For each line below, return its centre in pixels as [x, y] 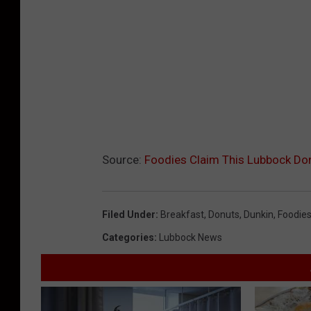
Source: [123, 159]
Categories [128, 237]
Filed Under [129, 214]
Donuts [224, 214]
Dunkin [259, 214]
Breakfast [182, 214]
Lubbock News [191, 237]
